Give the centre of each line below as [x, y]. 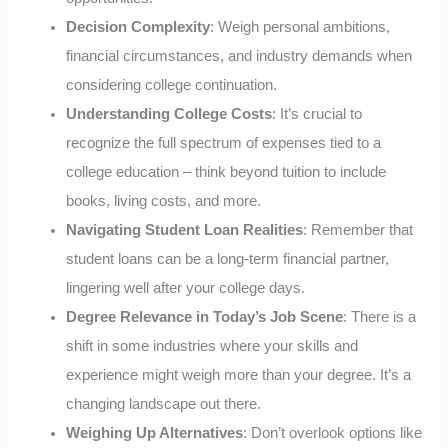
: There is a [380, 316]
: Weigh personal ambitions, [300, 26]
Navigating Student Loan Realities [185, 229]
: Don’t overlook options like [333, 432]
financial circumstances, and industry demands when [239, 55]
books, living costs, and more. [164, 200]
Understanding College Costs [169, 113]
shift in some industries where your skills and [212, 345]
